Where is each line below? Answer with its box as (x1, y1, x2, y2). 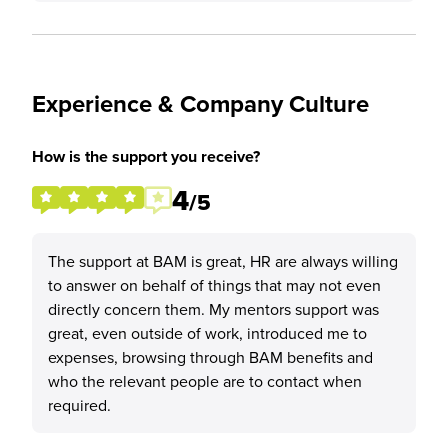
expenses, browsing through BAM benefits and (48, 346, 373, 368)
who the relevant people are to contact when (48, 370, 362, 392)
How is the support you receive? (32, 145, 260, 168)
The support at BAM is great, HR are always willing (48, 250, 398, 272)
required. (48, 394, 111, 416)
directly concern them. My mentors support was (48, 298, 379, 320)
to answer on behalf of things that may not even (48, 274, 381, 296)
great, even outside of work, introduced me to (48, 322, 367, 344)
